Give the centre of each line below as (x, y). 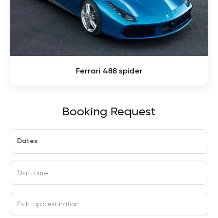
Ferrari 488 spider (109, 71)
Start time (33, 173)
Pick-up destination (48, 204)
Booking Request (109, 111)
